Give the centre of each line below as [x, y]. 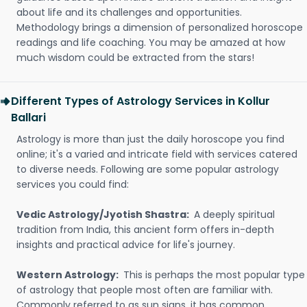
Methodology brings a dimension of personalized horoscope [160, 27]
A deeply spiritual [234, 214]
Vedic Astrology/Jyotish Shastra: [104, 214]
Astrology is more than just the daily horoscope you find [150, 139]
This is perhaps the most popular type [214, 275]
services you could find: [73, 184]
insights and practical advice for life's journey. [127, 245]
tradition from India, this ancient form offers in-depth [145, 230]
